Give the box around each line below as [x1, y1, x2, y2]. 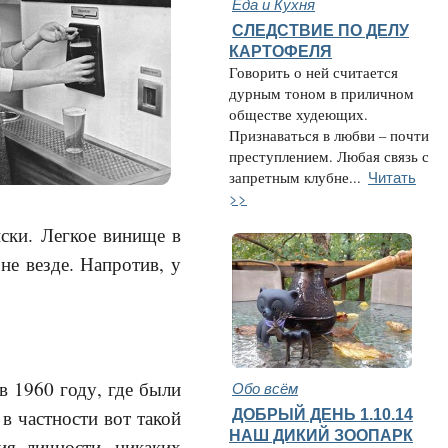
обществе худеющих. [229, 105, 368, 124]
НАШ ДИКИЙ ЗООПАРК [229, 426, 413, 444]
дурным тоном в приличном [229, 84, 414, 103]
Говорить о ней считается [229, 63, 398, 82]
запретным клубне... [229, 168, 361, 187]
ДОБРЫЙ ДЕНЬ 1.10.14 [232, 405, 413, 423]
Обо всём [232, 377, 298, 398]
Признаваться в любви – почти [229, 126, 429, 145]
